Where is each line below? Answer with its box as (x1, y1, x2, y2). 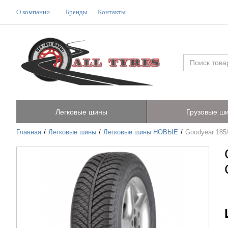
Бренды (66, 9, 88, 16)
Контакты (98, 9, 126, 16)
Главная (16, 129, 41, 136)
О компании (16, 9, 50, 16)
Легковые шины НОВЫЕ (103, 129, 179, 136)
